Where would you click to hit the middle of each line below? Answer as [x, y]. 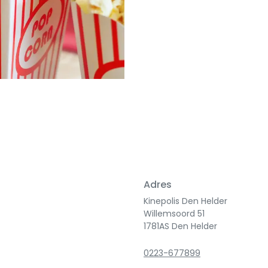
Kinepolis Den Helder [185, 201]
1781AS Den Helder [180, 226]
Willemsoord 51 [174, 214]
